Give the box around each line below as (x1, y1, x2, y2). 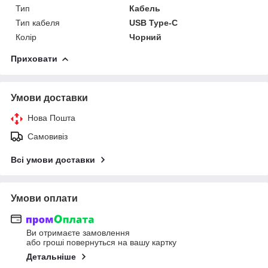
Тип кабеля (16, 17, 60, 28)
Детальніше (26, 252, 76, 262)
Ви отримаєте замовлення (26, 228, 130, 238)
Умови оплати (11, 193, 78, 203)
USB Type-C (129, 17, 178, 28)
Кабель (129, 3, 161, 13)
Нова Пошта (28, 112, 75, 123)
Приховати (11, 53, 57, 63)
